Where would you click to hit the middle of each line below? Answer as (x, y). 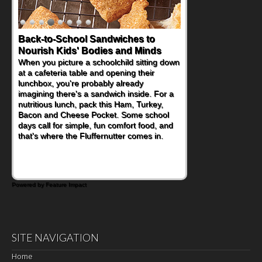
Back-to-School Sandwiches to (87, 39)
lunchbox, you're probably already (81, 83)
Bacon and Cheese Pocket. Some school (94, 114)
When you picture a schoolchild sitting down (99, 62)
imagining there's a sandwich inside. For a (96, 93)
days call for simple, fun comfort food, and (96, 125)
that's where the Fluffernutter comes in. (91, 135)
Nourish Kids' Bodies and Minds (90, 50)
